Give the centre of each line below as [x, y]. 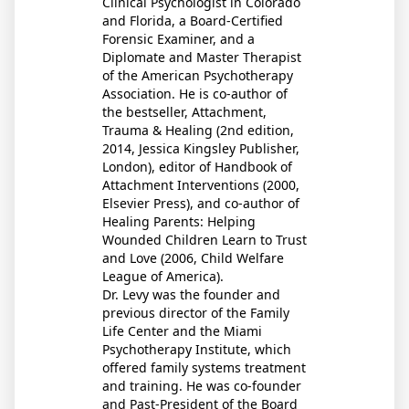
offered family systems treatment [204, 367]
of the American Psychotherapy [198, 75]
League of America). [163, 276]
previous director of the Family [196, 313]
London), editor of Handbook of [197, 167]
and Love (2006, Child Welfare [193, 258]
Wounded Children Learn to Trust [204, 240]
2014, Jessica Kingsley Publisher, [201, 148]
